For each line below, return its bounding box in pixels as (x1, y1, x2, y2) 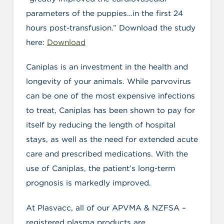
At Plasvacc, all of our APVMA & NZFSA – (25, 202, 186, 212)
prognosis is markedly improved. (25, 178, 151, 188)
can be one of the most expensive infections (25, 91, 195, 101)
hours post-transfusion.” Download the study (25, 23, 195, 33)
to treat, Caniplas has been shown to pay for (25, 105, 195, 115)
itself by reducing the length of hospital (25, 120, 175, 130)
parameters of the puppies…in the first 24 (25, 8, 183, 18)
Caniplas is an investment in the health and (25, 62, 188, 72)
